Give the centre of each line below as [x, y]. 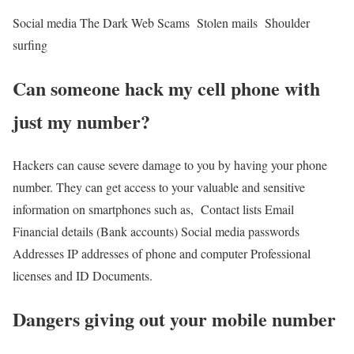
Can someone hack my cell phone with [166, 88]
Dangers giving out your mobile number [174, 319]
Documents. [126, 276]
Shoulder [287, 23]
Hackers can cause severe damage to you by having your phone [170, 165]
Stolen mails [229, 23]
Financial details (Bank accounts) [95, 232]
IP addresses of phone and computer [157, 254]
